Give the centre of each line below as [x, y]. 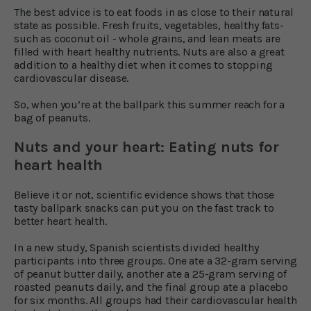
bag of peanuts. [52, 117]
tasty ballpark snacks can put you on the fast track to [144, 208]
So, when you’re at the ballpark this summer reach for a [150, 104]
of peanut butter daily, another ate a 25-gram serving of [151, 274]
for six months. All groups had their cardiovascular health [155, 300]
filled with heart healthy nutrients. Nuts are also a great [149, 51]
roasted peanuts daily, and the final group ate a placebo [151, 287]
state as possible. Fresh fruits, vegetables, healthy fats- [149, 25]
